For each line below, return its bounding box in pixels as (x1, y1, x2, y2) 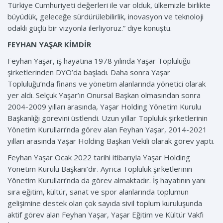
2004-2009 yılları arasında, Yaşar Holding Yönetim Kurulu (7, 102, 201, 112)
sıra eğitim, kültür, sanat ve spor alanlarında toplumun (7, 187, 189, 197)
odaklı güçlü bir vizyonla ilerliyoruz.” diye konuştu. (7, 23, 172, 33)
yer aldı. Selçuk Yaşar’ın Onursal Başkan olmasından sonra (7, 90, 201, 101)
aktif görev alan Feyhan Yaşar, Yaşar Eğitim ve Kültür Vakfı (7, 210, 204, 220)
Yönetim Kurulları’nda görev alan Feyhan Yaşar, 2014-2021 (7, 124, 207, 135)
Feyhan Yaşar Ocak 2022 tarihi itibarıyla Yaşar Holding (7, 152, 190, 163)
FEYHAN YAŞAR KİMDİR (7, 39, 91, 50)
